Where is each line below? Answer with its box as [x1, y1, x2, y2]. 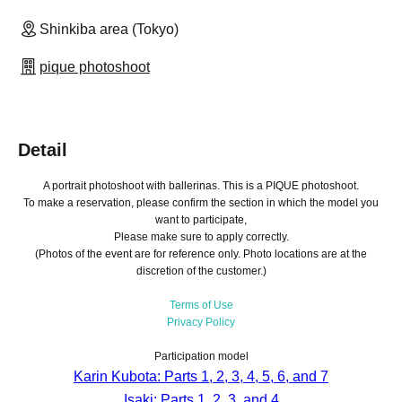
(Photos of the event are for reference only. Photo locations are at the [35, 248, 367, 261]
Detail [18, 140, 67, 161]
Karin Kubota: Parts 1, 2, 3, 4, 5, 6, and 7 [74, 369, 328, 385]
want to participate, [155, 214, 247, 227]
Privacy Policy [167, 316, 235, 329]
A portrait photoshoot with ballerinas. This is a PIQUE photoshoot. [43, 179, 359, 193]
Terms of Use [169, 299, 233, 312]
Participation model [153, 350, 249, 363]
